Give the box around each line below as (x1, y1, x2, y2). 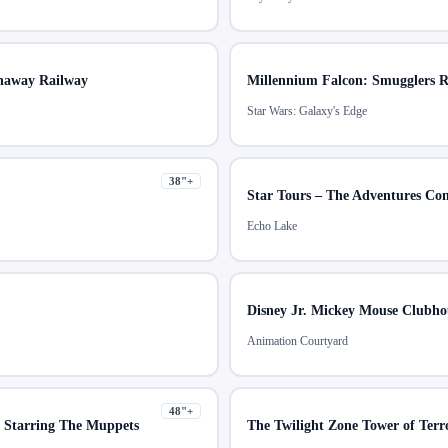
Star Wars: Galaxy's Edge (247, 104, 367, 119)
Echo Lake (247, 219, 297, 234)
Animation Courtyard (247, 334, 348, 349)
